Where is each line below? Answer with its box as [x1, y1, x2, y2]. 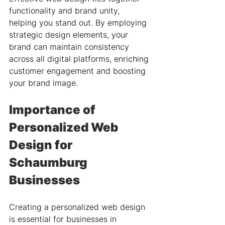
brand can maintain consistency [9, 42, 132, 52]
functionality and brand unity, [9, 6, 122, 16]
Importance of [9, 102, 98, 117]
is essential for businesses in [9, 214, 119, 224]
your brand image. [9, 78, 78, 88]
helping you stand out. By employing [9, 18, 149, 28]
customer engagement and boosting [9, 66, 148, 76]
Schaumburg [9, 155, 90, 170]
